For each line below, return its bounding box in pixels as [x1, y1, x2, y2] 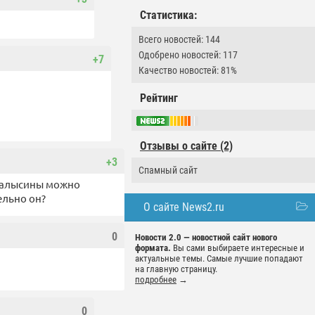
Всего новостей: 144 [139, 34, 220, 45]
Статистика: [140, 8, 197, 22]
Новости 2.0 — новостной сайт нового [135, 232, 277, 243]
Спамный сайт [139, 165, 198, 176]
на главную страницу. [135, 264, 217, 275]
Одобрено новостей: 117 [139, 49, 238, 60]
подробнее [135, 274, 176, 285]
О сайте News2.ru [143, 200, 224, 214]
